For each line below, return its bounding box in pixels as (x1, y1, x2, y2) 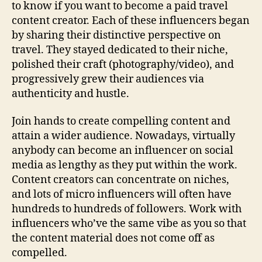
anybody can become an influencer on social (12, 144, 233, 157)
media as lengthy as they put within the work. (12, 158, 237, 172)
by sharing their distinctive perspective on (12, 28, 221, 42)
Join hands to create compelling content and (12, 115, 230, 128)
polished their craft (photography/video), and (12, 57, 234, 71)
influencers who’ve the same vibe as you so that (12, 217, 246, 230)
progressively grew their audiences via (12, 72, 204, 86)
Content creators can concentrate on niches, (12, 173, 229, 187)
